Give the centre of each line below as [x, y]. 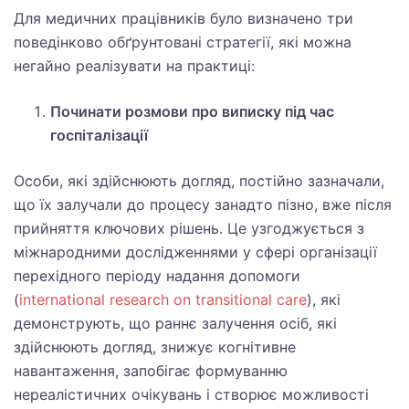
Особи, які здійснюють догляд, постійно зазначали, [199, 181]
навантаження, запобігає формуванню [151, 371]
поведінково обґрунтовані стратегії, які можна [183, 42]
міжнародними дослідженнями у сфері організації [195, 252]
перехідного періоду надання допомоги [157, 276]
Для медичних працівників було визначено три [184, 18]
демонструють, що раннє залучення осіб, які [175, 323]
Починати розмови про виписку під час [192, 111]
